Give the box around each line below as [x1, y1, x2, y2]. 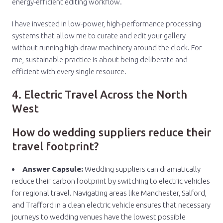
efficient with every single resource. [12, 67, 126, 76]
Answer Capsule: [22, 165, 83, 173]
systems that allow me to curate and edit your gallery [12, 31, 186, 40]
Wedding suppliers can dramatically [83, 165, 201, 173]
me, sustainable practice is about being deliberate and [12, 55, 188, 64]
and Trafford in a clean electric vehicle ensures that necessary [12, 201, 211, 209]
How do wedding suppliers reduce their [12, 126, 211, 138]
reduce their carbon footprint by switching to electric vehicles [12, 177, 210, 185]
